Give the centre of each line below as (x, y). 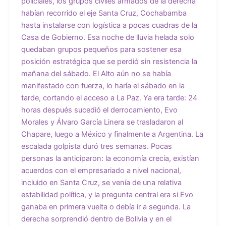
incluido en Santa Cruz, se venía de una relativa (101, 183)
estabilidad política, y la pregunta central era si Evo (107, 195)
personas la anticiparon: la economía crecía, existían (110, 159)
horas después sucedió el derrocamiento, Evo (99, 110)
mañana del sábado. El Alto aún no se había (96, 74)
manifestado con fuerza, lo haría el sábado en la (103, 86)
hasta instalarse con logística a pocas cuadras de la (109, 25)
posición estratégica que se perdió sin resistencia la (109, 62)
